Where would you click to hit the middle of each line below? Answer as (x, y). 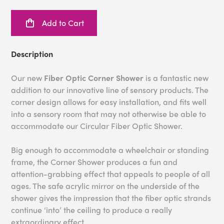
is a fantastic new (176, 78)
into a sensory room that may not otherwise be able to (109, 114)
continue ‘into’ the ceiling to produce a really (92, 210)
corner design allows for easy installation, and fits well (109, 102)
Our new (28, 78)
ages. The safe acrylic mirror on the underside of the (105, 186)
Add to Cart (63, 23)
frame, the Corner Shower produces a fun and (94, 162)
